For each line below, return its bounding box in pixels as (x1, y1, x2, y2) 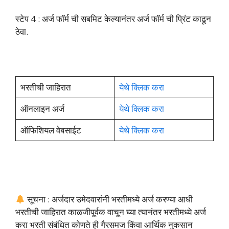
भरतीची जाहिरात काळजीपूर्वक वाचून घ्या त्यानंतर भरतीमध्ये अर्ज (15, 206, 206, 218)
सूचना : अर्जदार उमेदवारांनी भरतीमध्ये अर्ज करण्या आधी (25, 193, 193, 205)
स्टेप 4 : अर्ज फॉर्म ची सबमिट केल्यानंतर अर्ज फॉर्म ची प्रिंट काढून (15, 12, 211, 25)
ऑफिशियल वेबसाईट (20, 124, 83, 136)
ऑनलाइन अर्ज (20, 103, 66, 115)
